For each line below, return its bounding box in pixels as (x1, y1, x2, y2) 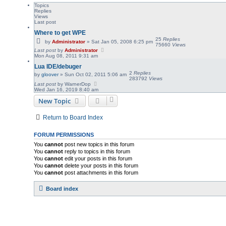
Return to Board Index (43, 114, 103, 121)
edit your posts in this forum (63, 155, 133, 161)
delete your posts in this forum (63, 162, 139, 168)
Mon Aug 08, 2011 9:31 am (34, 53, 98, 59)
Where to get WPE (34, 29, 86, 36)
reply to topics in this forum (63, 148, 131, 154)
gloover (41, 72, 59, 77)
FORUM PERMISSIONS (34, 132, 94, 138)
